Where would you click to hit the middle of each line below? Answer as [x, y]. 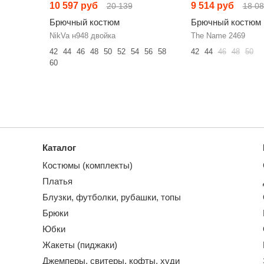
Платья [57, 181]
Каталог [59, 148]
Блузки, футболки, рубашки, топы [112, 197]
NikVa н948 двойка [82, 36]
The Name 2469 [218, 36]
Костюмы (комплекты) [88, 165]
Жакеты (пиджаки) [80, 245]
